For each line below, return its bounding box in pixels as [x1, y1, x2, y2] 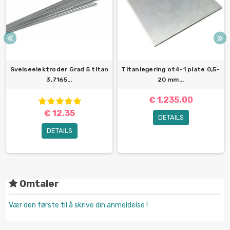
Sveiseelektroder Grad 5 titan [10, 66, 109, 73]
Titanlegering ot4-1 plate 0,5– [121, 66, 220, 73]
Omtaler [17, 178, 59, 190]
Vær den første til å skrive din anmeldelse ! [9, 201, 148, 210]
